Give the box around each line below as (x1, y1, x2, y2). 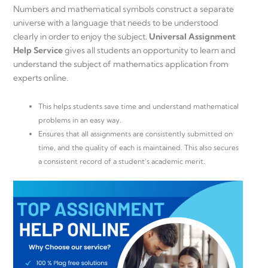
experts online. (13, 72, 68, 83)
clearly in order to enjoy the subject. (13, 31, 149, 42)
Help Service (13, 44, 63, 56)
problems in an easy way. (38, 115, 121, 125)
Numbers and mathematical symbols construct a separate (13, 3, 234, 14)
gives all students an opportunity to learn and (63, 44, 236, 56)
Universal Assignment (149, 31, 236, 42)
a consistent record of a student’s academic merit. (38, 157, 205, 166)
